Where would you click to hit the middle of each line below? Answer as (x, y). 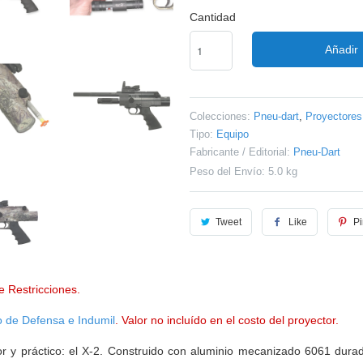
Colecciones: (220, 116)
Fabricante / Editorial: (240, 152)
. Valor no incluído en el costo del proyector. (227, 320)
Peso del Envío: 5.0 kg (243, 171)
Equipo (233, 134)
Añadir (341, 49)
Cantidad (213, 17)
